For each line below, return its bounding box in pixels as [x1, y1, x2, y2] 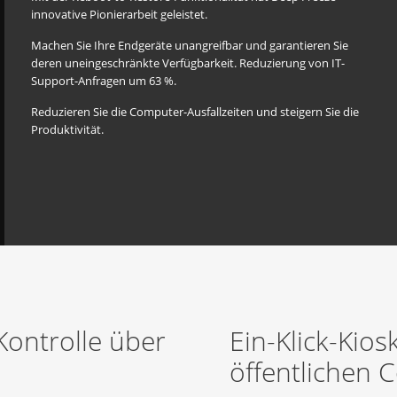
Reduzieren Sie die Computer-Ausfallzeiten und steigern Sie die [31, 104, 359, 120]
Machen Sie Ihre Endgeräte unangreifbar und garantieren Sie [31, 37, 348, 53]
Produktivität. [31, 121, 104, 137]
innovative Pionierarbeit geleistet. [31, 6, 207, 22]
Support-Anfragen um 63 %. [31, 73, 176, 89]
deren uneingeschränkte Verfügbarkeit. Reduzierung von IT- [31, 55, 345, 71]
